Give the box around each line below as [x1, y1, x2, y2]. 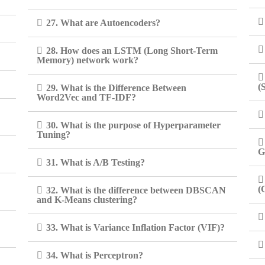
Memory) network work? [37, 55, 139, 65]
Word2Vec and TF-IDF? [37, 92, 137, 102]
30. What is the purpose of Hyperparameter [46, 120, 221, 130]
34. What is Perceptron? [46, 250, 144, 260]
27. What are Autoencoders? [46, 18, 161, 28]
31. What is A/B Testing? [46, 157, 146, 167]
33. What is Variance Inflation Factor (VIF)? [46, 222, 225, 232]
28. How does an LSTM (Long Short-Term [46, 46, 218, 56]
